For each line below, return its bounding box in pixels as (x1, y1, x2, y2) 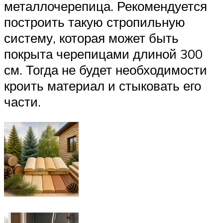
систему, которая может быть (4, 29, 179, 46)
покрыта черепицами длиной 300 (4, 45, 203, 62)
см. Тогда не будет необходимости (4, 61, 207, 78)
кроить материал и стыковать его (4, 77, 201, 94)
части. (4, 93, 41, 110)
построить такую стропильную (4, 13, 185, 30)
